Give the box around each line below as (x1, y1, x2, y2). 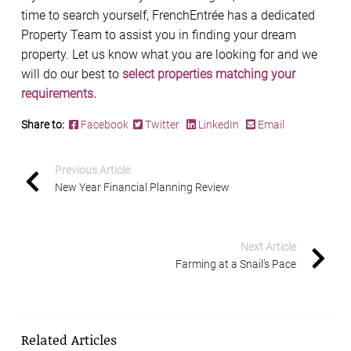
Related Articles (21, 330, 117, 349)
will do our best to (21, 67, 119, 82)
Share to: (21, 118, 67, 132)
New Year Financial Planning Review (55, 181, 230, 194)
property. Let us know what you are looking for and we (21, 47, 317, 63)
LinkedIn (196, 118, 241, 132)
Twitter (143, 118, 182, 132)
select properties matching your (122, 67, 295, 82)
